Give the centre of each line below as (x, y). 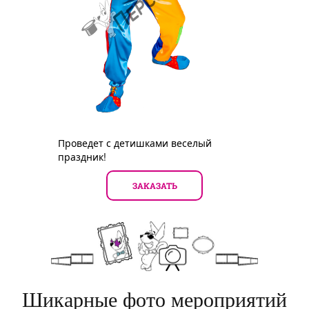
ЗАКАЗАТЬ (154, 185)
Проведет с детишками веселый (135, 142)
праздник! (82, 156)
